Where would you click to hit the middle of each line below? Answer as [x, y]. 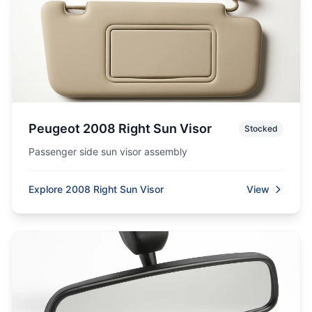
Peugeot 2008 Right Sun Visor [120, 128]
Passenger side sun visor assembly [108, 151]
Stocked [261, 128]
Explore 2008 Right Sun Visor [96, 189]
